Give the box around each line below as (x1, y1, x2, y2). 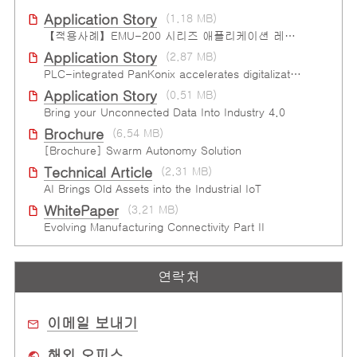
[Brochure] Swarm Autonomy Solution (43, 145, 241, 157)
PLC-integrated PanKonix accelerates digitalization (289, 69, 301, 80)
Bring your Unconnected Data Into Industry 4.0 (43, 107, 285, 119)
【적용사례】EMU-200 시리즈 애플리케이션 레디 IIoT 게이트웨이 (284, 30, 296, 42)
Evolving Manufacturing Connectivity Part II (43, 222, 265, 233)
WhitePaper (43, 204, 119, 219)
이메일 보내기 (46, 316, 138, 331)
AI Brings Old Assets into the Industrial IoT (43, 183, 261, 195)
